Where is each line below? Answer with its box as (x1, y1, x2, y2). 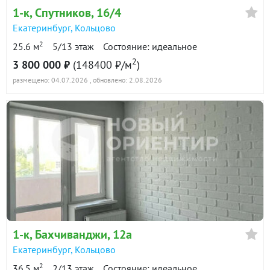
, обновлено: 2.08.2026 (90, 75, 162, 84)
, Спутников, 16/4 (30, 4, 121, 20)
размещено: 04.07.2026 (13, 75, 88, 84)
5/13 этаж (52, 40, 94, 52)
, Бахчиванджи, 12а (30, 226, 132, 242)
